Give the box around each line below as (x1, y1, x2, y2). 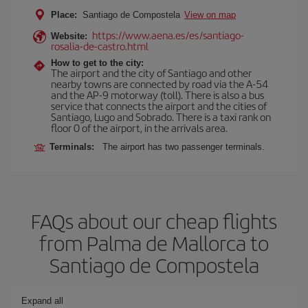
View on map (184, 10, 236, 20)
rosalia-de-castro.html (51, 38, 148, 53)
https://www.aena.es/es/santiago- (92, 27, 244, 42)
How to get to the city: (51, 58, 144, 68)
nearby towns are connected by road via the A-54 (51, 76, 268, 91)
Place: (51, 10, 77, 20)
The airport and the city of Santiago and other (51, 65, 252, 80)
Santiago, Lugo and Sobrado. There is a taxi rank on (51, 109, 271, 124)
